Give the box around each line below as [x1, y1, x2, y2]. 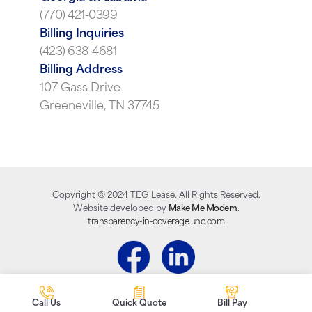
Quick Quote [111, 299, 166, 308]
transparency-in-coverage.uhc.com [88, 218, 224, 227]
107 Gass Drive [40, 83, 120, 95]
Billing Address [40, 65, 123, 77]
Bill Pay [217, 299, 247, 308]
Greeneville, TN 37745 [40, 101, 159, 113]
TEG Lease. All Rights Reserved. [127, 192, 260, 201]
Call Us [32, 299, 61, 308]
